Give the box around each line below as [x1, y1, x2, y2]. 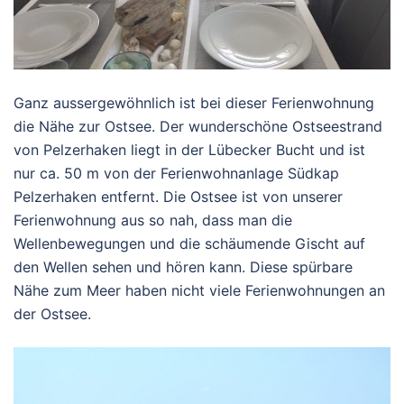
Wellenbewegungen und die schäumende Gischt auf [14, 234, 365, 252]
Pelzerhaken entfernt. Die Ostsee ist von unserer [14, 187, 343, 206]
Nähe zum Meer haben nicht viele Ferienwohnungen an [14, 280, 385, 299]
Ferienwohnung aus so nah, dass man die [14, 210, 292, 229]
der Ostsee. [14, 304, 96, 323]
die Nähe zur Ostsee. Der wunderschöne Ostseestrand [14, 116, 382, 135]
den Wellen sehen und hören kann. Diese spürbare [14, 257, 353, 276]
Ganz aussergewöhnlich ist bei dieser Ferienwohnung [14, 93, 374, 112]
